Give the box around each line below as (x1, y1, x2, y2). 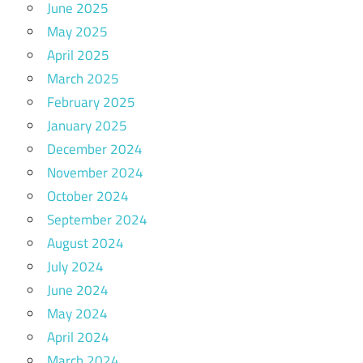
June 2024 (47, 280, 109, 301)
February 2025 (47, 92, 135, 113)
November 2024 (47, 162, 143, 184)
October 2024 (47, 186, 129, 207)
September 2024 (47, 209, 147, 231)
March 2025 (47, 68, 119, 90)
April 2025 (47, 45, 109, 66)
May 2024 (47, 303, 108, 325)
